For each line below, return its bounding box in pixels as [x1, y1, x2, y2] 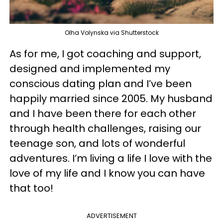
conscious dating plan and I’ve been [9, 77, 192, 91]
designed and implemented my [9, 62, 170, 76]
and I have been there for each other [9, 107, 196, 121]
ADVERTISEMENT [86, 211, 137, 221]
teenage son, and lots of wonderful [9, 136, 185, 151]
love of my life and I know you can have [9, 166, 205, 181]
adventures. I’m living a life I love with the [9, 151, 212, 166]
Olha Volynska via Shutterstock [64, 28, 159, 37]
